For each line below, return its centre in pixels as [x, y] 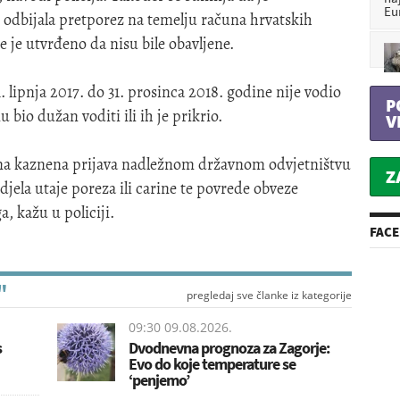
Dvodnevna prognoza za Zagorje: [229, 347]
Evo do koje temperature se [212, 363]
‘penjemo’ [159, 379]
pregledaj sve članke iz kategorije [269, 295]
